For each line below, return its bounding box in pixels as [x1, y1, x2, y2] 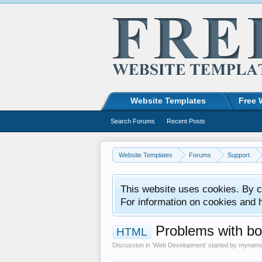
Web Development [153, 242, 205, 249]
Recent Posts [167, 118, 205, 125]
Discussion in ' [112, 242, 153, 249]
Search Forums [111, 118, 155, 125]
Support [227, 151, 250, 158]
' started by [205, 242, 239, 249]
